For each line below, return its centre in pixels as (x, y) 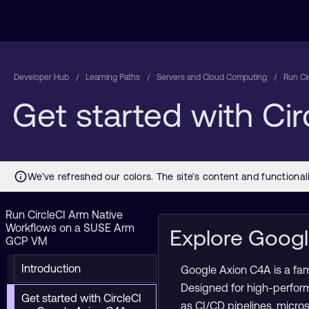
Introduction (51, 268)
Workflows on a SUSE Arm (70, 228)
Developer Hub (41, 77)
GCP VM (27, 241)
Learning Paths (113, 77)
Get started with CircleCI (81, 298)
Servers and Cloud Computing (212, 77)
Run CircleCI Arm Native (64, 215)
